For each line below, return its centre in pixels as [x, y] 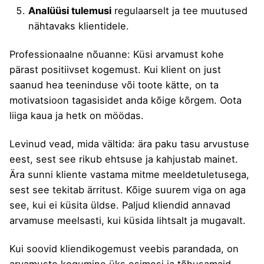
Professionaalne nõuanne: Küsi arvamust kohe [117, 54]
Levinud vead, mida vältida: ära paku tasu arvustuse [129, 143]
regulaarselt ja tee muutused [179, 10]
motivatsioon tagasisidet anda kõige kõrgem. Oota [126, 100]
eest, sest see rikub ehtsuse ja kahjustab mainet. [124, 159]
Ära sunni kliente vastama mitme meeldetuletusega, [129, 174]
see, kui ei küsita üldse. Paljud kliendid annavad [120, 205]
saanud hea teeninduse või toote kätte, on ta [114, 85]
